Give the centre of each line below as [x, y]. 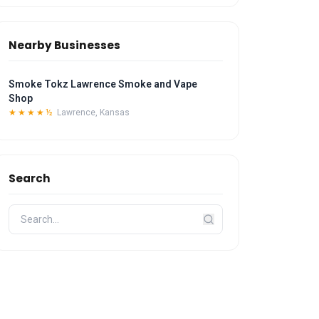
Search [30, 178]
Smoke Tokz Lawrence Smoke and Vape [103, 84]
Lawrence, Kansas [94, 113]
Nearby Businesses [65, 45]
